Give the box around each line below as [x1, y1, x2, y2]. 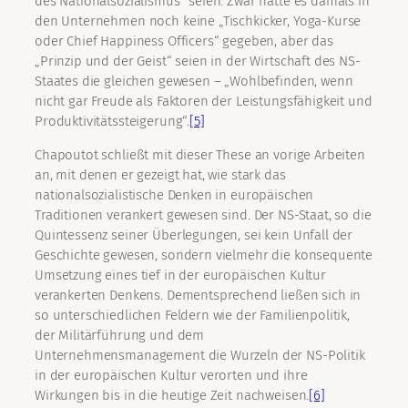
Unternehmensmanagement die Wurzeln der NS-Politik [35, 347, 365, 364]
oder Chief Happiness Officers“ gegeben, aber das [35, 33, 333, 50]
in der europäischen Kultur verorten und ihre [35, 367, 308, 384]
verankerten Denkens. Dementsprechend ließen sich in [35, 287, 362, 304]
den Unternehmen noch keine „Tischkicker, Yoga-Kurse [35, 13, 362, 30]
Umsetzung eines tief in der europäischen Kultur [35, 267, 326, 284]
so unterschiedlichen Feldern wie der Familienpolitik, [35, 307, 351, 324]
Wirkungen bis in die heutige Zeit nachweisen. [35, 387, 310, 404]
